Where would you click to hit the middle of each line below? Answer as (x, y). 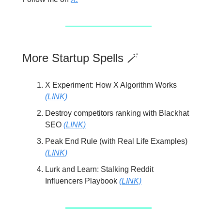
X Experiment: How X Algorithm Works (111, 85)
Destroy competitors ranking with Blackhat (117, 113)
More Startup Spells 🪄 (80, 58)
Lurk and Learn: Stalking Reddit (99, 169)
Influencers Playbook (82, 181)
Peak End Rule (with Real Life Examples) (116, 141)
